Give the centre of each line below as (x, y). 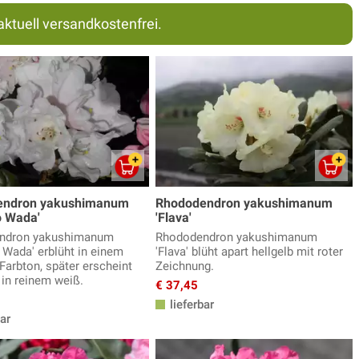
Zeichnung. (185, 266)
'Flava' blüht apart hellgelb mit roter (249, 252)
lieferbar (190, 305)
